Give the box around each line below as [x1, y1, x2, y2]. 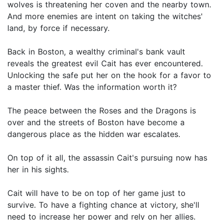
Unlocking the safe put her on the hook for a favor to [7, 70, 211, 81]
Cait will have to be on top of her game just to [7, 188, 186, 198]
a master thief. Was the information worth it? [7, 82, 177, 92]
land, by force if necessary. [7, 23, 110, 33]
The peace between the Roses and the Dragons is [7, 106, 196, 116]
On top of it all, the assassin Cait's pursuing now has [7, 153, 207, 163]
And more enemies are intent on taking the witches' [7, 11, 203, 22]
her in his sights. [7, 165, 69, 175]
